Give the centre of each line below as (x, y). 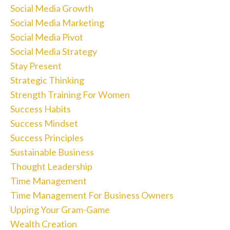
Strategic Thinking (47, 80)
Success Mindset (44, 123)
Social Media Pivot (47, 37)
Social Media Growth (52, 8)
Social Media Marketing (57, 22)
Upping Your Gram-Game (60, 209)
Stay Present (36, 65)
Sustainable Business (52, 152)
